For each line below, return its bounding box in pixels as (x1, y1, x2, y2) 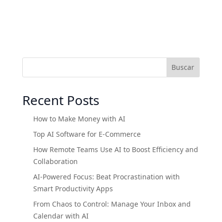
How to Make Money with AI (33, 113, 125, 123)
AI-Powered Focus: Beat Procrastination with (33, 171, 180, 181)
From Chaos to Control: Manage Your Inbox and (33, 199, 191, 209)
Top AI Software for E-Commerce (33, 129, 141, 139)
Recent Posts (22, 91, 99, 109)
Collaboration (33, 156, 78, 166)
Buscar (171, 62, 195, 72)
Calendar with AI (33, 211, 89, 221)
